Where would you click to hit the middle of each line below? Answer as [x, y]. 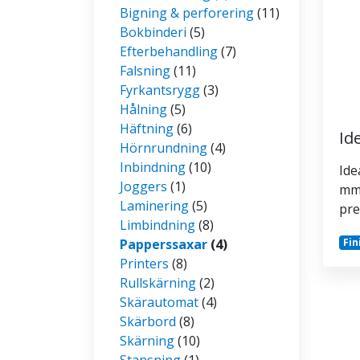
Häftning [147, 128]
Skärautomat [159, 302]
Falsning [145, 70]
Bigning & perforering [187, 12]
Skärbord [148, 321]
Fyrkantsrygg [160, 90]
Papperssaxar [164, 244]
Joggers [143, 186]
